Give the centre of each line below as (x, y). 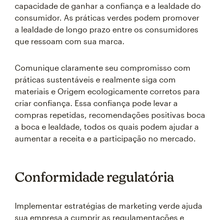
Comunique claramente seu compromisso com (103, 68)
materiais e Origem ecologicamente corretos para (107, 91)
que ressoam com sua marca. (70, 41)
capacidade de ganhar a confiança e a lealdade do (108, 6)
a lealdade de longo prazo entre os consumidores (107, 29)
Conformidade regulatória (94, 177)
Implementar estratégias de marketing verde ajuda (109, 206)
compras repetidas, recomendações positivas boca (110, 115)
